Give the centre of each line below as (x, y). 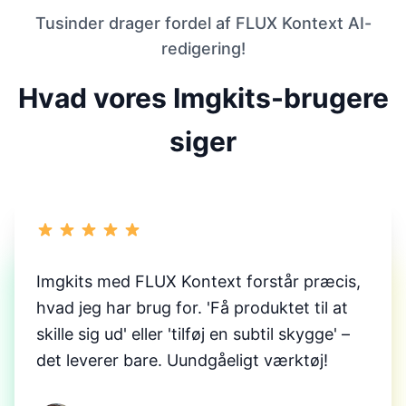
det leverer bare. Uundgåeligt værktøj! (182, 361)
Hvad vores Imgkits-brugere (203, 98)
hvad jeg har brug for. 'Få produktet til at (192, 308)
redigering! (203, 49)
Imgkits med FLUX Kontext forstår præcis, (198, 282)
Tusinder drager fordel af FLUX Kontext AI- (203, 24)
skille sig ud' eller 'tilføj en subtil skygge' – (193, 334)
